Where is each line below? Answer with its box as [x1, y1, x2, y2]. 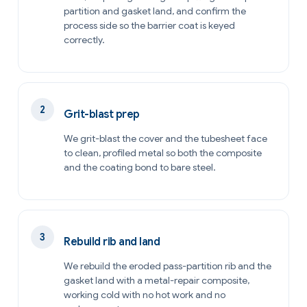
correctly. [64, 34, 105, 47]
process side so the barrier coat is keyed [64, 19, 235, 32]
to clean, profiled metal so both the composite [64, 147, 262, 160]
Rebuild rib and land [64, 235, 160, 249]
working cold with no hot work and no [64, 288, 225, 302]
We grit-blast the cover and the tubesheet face [64, 132, 267, 145]
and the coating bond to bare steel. [64, 161, 216, 174]
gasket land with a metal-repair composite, [64, 274, 249, 287]
